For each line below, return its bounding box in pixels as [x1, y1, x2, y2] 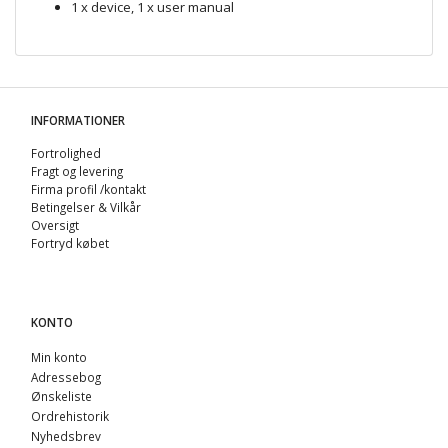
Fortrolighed [31, 144, 101, 161]
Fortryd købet [31, 234, 109, 251]
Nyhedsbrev [31, 428, 101, 444]
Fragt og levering [31, 162, 123, 179]
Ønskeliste [31, 388, 92, 405]
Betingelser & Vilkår [31, 198, 141, 215]
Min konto [31, 348, 87, 365]
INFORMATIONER [31, 111, 125, 128]
